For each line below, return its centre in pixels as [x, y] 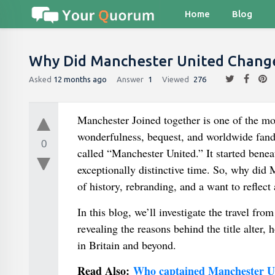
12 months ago [80, 79]
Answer [130, 79]
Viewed [176, 79]
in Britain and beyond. [126, 245]
